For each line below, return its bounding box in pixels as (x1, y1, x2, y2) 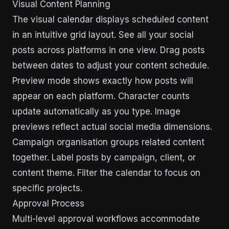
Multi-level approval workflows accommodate (12, 214, 200, 224)
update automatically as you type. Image (12, 106, 180, 117)
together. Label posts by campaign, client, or (12, 152, 196, 163)
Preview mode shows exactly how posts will (12, 76, 193, 86)
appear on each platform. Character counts (12, 91, 190, 101)
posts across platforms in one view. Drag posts (12, 45, 205, 55)
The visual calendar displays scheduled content (12, 14, 209, 25)
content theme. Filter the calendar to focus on (12, 168, 200, 178)
